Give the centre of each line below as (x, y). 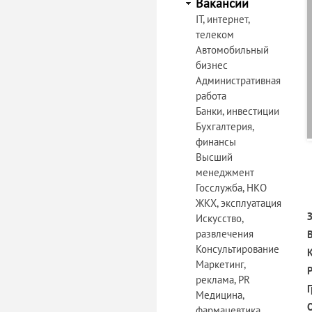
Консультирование (237, 249)
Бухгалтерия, (225, 126)
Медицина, (220, 295)
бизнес (212, 65)
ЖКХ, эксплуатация (239, 203)
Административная (238, 80)
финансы (216, 142)
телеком (215, 34)
